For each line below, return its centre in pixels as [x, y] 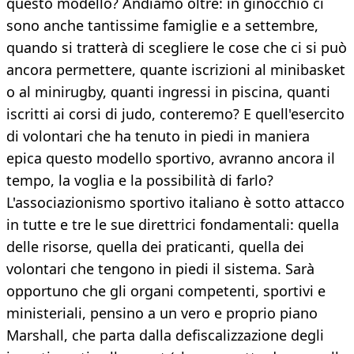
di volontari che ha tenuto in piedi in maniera [158, 136]
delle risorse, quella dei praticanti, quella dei [155, 247]
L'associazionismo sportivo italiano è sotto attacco [175, 203]
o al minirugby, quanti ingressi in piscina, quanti [168, 92]
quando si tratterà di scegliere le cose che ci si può [177, 48]
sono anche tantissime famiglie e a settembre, [162, 26]
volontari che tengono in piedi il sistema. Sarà [160, 269]
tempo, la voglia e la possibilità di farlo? [140, 181]
